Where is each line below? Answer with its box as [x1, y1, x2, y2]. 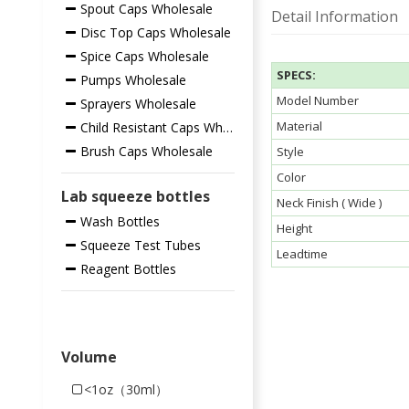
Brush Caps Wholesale [79, 142, 213, 160]
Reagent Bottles [79, 260, 176, 278]
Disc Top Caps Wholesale [79, 24, 231, 41]
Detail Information [270, 5, 398, 26]
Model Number [276, 91, 359, 109]
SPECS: [276, 66, 316, 83]
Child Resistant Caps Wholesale [79, 119, 223, 136]
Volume [60, 347, 117, 367]
